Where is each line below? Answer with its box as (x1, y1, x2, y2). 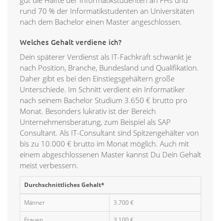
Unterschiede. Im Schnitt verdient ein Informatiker (20, 84, 185, 95)
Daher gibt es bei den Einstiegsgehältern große (20, 74, 175, 84)
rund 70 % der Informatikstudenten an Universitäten (20, 6, 194, 16)
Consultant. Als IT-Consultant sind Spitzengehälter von (20, 128, 199, 138)
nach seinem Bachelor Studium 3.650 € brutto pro (20, 95, 187, 106)
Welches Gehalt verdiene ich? (20, 37, 121, 47)
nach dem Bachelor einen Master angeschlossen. (20, 17, 182, 27)
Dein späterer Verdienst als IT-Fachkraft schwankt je (20, 52, 191, 62)
